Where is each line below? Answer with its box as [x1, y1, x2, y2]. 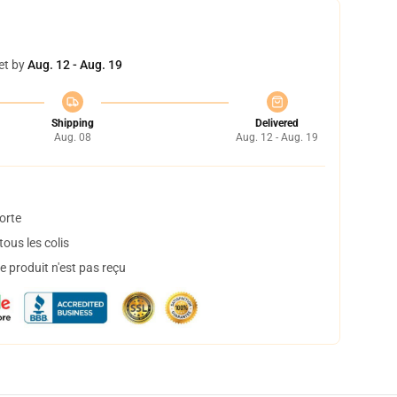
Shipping [51, 117, 94, 129]
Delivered [255, 117, 299, 129]
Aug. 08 [53, 131, 91, 144]
